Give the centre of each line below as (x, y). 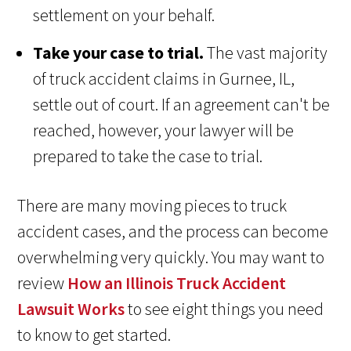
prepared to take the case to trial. (148, 156)
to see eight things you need (224, 309)
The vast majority (266, 53)
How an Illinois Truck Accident (177, 283)
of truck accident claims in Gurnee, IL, (164, 79)
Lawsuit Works (71, 309)
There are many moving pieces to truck (152, 206)
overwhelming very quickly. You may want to (171, 257)
